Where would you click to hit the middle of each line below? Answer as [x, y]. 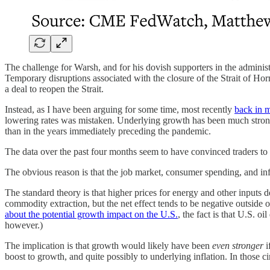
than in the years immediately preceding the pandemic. [108, 131]
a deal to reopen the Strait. [54, 89]
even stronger [238, 245]
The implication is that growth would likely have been [108, 245]
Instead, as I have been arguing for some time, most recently [120, 109]
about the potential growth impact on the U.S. [91, 214]
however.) [24, 225]
